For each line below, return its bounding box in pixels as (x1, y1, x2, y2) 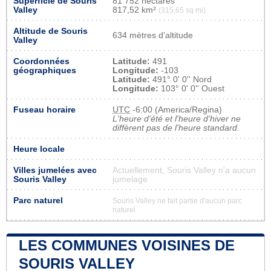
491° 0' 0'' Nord (150, 74, 212, 84)
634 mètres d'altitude (113, 30, 193, 40)
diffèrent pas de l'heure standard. (113, 123, 240, 132)
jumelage (113, 174, 148, 184)
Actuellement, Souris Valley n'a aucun (113, 165, 256, 175)
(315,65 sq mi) (158, 6, 206, 14)
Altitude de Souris (13, 26, 88, 36)
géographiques (13, 65, 76, 75)
